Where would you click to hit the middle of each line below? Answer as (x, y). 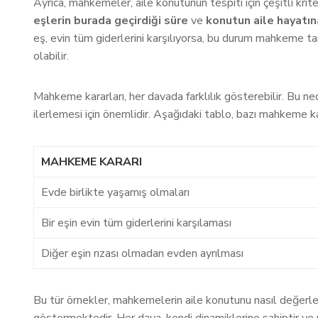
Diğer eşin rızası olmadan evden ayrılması (142, 253)
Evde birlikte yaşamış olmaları (115, 192)
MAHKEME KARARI (92, 162)
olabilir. (51, 56)
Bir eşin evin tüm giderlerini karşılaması (136, 223)
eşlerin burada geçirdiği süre (111, 21)
